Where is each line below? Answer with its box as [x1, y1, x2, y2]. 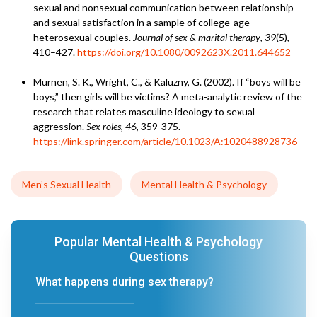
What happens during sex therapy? [35, 275, 214, 289]
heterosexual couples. [33, 31, 133, 43]
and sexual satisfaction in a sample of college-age [33, 16, 250, 28]
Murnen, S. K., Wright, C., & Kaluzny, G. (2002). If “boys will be [33, 76, 301, 88]
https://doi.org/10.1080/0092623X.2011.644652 [77, 46, 291, 58]
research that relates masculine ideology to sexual [33, 105, 255, 117]
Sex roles [86, 120, 121, 132]
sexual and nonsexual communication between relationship [33, 1, 294, 13]
